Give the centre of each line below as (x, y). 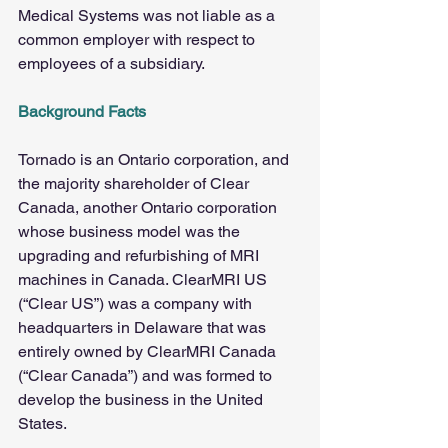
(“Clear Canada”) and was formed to (147, 376)
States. (42, 424)
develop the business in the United (142, 400)
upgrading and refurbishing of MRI (140, 256)
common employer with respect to (138, 40)
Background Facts (82, 112)
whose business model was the (131, 232)
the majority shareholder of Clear (135, 184)
